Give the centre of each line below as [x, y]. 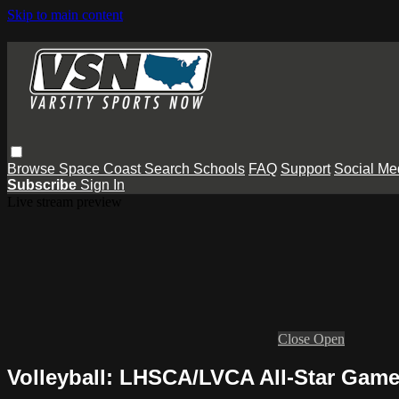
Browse [33, 168]
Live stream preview [65, 201]
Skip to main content [65, 15]
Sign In [102, 184]
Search [169, 168]
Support [305, 168]
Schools [219, 168]
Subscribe [44, 184]
